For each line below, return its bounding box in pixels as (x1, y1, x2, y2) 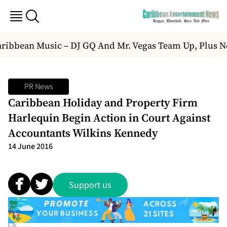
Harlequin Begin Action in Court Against (8, 110, 210, 125)
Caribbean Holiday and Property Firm (8, 95, 198, 110)
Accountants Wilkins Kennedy (8, 125, 158, 140)
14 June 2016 (8, 141, 53, 152)
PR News (24, 81, 53, 92)
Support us (69, 178, 111, 192)
